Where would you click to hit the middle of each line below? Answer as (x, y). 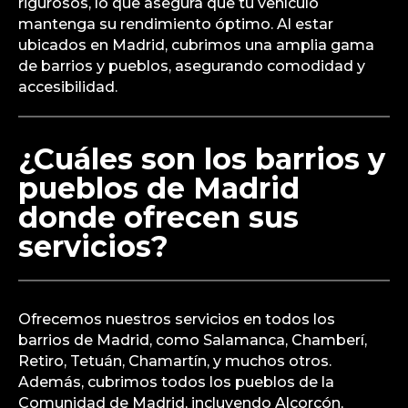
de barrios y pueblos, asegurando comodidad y (192, 66)
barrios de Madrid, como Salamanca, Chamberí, (193, 341)
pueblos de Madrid (159, 189)
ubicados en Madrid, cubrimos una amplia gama (196, 46)
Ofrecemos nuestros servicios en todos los (177, 320)
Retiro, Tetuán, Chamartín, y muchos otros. (175, 362)
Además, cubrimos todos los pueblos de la (176, 382)
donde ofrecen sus (158, 218)
